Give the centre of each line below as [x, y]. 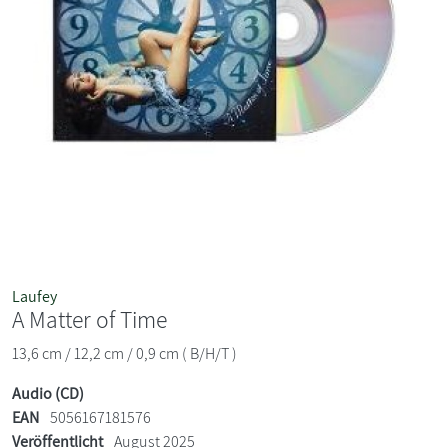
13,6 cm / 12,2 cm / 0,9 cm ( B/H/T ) [124, 353]
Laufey [34, 296]
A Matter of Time [89, 319]
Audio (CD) [48, 393]
